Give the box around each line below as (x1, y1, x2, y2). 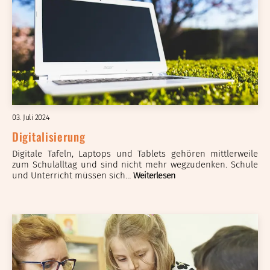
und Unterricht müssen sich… (12, 169, 133, 181)
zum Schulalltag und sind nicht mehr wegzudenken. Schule (12, 159, 258, 170)
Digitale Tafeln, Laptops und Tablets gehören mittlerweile (12, 148, 258, 159)
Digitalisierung (12, 127, 86, 145)
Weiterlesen (133, 169, 176, 181)
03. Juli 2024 (12, 112, 50, 122)
